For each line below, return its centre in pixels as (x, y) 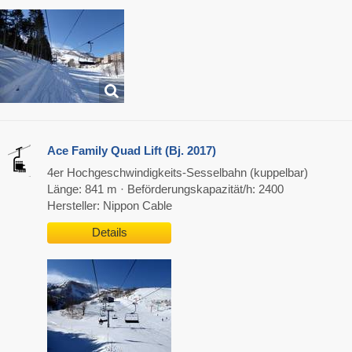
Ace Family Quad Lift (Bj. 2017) (132, 151)
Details (109, 233)
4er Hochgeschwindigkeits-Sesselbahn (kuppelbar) (178, 173)
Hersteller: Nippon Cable (110, 206)
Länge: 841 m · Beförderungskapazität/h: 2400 (165, 190)
